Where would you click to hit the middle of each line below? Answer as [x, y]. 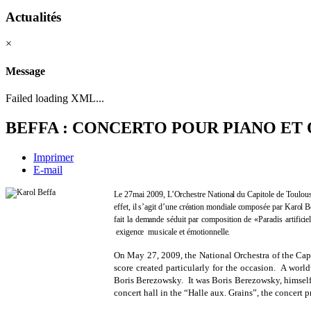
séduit [178, 219]
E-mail [48, 169]
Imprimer [53, 157]
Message [25, 71]
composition [223, 219]
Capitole [261, 194]
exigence [132, 232]
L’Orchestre [186, 194]
